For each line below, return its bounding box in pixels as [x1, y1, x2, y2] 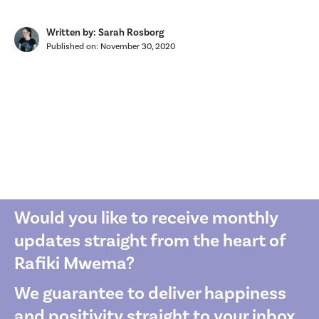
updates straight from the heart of [14, 229, 286, 253]
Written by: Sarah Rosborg [46, 26, 164, 40]
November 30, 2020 [100, 41, 175, 53]
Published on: [46, 41, 100, 53]
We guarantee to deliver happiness [14, 282, 286, 305]
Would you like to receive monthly [14, 206, 278, 230]
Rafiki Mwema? [14, 252, 135, 276]
